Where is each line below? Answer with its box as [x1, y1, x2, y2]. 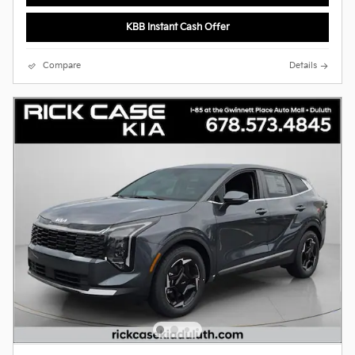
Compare [43, 60, 81, 71]
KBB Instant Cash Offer [125, 21, 230, 33]
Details [289, 60, 317, 71]
